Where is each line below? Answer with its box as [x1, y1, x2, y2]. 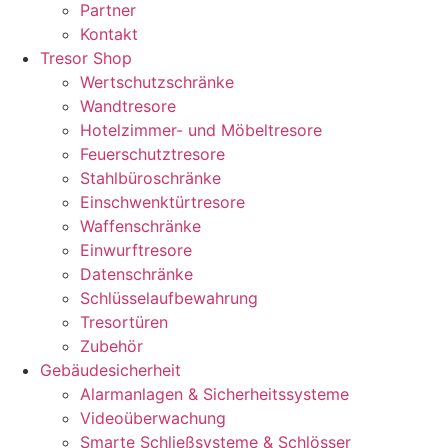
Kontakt [80, 24, 138, 44]
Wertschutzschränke [80, 72, 234, 92]
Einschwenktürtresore [80, 192, 245, 212]
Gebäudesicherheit [40, 360, 181, 380]
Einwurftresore [80, 240, 192, 260]
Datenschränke [80, 264, 193, 284]
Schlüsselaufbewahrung [80, 288, 258, 308]
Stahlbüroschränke [80, 168, 221, 188]
